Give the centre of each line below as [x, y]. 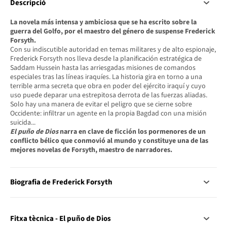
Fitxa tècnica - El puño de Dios [61, 219]
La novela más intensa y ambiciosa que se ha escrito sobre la [103, 22]
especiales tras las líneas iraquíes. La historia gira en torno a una [106, 77]
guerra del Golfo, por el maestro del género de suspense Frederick [113, 31]
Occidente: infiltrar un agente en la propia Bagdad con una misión [108, 113]
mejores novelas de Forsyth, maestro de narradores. [91, 150]
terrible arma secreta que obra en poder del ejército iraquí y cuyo [108, 86]
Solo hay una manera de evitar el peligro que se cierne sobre [101, 104]
